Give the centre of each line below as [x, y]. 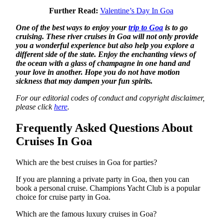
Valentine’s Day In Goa [137, 10]
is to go [175, 27]
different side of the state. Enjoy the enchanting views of [106, 54]
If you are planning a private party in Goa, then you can [103, 179]
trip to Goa [146, 27]
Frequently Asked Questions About [104, 128]
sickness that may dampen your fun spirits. [84, 81]
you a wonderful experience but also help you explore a [105, 45]
